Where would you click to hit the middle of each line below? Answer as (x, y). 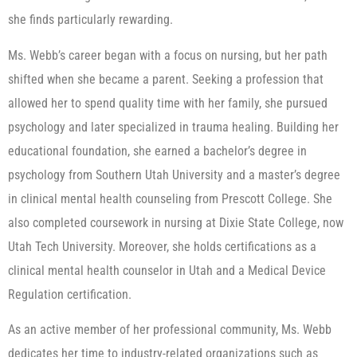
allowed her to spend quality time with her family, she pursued (168, 103)
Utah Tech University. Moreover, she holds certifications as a (162, 246)
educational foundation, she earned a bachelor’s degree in (157, 151)
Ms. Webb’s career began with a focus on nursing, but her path (168, 55)
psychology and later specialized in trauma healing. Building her (173, 127)
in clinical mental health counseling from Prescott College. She (170, 198)
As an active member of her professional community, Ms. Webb (170, 330)
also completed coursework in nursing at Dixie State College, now (176, 222)
